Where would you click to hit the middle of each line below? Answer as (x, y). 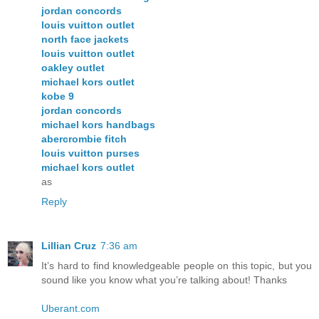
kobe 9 (58, 96)
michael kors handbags (98, 125)
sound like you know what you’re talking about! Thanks (164, 280)
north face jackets (85, 40)
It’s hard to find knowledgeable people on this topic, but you (177, 266)
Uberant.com (70, 309)
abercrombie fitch (84, 139)
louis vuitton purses (90, 153)
